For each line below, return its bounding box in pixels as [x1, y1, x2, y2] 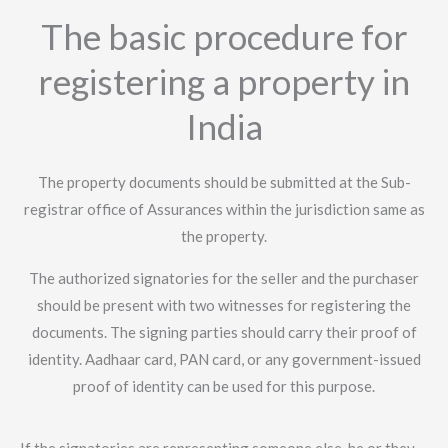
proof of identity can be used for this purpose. [73, 377, 375, 396]
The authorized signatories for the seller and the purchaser [29, 269, 419, 288]
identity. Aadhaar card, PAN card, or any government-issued [27, 350, 421, 369]
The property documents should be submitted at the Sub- [37, 173, 411, 192]
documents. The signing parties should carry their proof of [31, 323, 417, 342]
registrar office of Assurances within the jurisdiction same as [23, 200, 425, 219]
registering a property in [38, 60, 410, 103]
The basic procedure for [40, 15, 408, 58]
